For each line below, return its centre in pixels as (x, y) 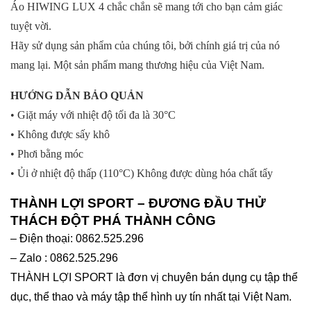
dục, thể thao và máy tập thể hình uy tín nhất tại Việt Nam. (151, 297)
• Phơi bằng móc (47, 154)
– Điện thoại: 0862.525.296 (77, 239)
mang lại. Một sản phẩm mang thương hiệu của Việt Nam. (137, 65)
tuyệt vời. (31, 26)
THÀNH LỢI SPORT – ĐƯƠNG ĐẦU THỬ (138, 203)
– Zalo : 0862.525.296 (64, 258)
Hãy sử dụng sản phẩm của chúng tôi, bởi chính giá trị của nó (145, 46)
